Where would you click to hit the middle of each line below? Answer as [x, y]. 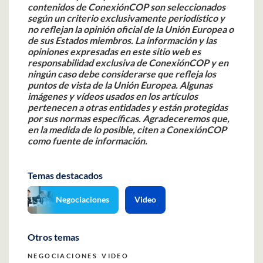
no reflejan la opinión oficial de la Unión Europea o [131, 29]
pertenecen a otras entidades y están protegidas [128, 107]
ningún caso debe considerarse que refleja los [122, 74]
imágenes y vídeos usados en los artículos [113, 96]
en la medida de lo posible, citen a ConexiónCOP [127, 130]
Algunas [196, 85]
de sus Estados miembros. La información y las [122, 41]
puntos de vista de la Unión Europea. [103, 85]
